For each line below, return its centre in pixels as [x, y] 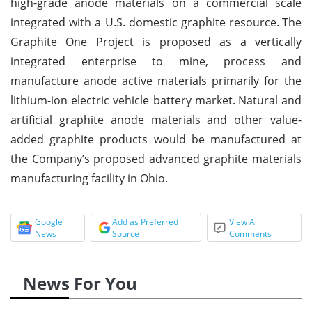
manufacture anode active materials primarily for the [156, 80]
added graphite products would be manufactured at [156, 139]
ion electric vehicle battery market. [143, 100]
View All [244, 221]
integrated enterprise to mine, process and [156, 61]
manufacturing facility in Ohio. [89, 178]
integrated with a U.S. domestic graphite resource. [145, 22]
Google [49, 221]
